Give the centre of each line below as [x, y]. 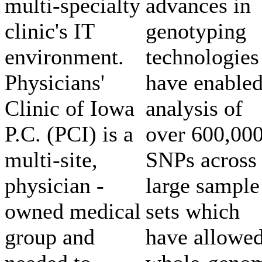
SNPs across [201, 159]
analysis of [194, 108]
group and [50, 237]
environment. [64, 56]
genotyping [196, 31]
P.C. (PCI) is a [69, 134]
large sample [203, 185]
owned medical [73, 211]
